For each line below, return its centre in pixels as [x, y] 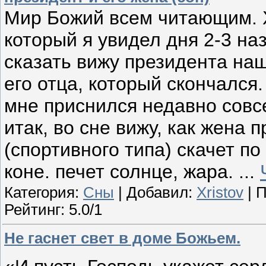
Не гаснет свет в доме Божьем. [122, 238]
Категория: [44, 193]
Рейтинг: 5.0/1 [53, 210]
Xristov [220, 193]
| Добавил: [155, 193]
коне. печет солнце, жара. [121, 172]
